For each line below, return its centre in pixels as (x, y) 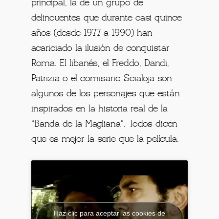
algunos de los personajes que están (106, 94)
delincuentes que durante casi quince (107, 18)
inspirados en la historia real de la (100, 109)
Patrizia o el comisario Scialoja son (102, 79)
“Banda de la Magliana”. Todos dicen (105, 124)
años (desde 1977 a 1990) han (92, 33)
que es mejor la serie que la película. (105, 140)
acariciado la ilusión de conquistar (101, 49)
